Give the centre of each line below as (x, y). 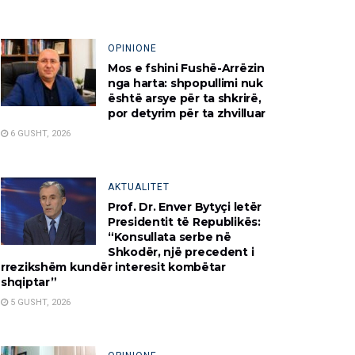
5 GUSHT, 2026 (39, 302)
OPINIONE (132, 48)
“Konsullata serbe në (170, 237)
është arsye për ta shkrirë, (185, 98)
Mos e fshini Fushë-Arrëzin (186, 68)
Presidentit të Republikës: (184, 221)
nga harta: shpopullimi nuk (185, 83)
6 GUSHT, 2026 (39, 133)
